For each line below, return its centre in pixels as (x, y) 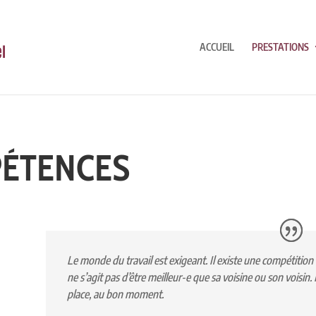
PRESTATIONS (280, 47)
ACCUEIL (217, 47)
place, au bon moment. (115, 294)
